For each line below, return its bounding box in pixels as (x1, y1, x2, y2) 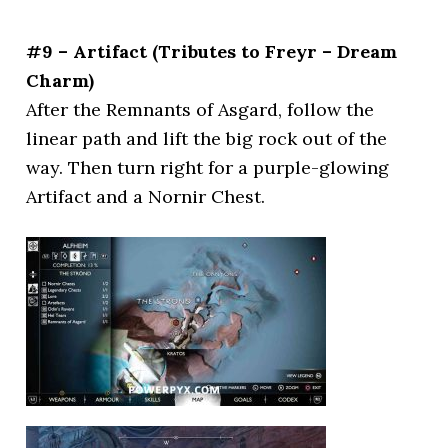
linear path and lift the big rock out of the (26, 126, 388, 150)
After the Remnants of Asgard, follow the (26, 97, 375, 121)
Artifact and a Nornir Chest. (26, 184, 266, 208)
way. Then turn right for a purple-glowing (26, 155, 390, 179)
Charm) (26, 68, 95, 92)
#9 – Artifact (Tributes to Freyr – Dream (26, 39, 398, 63)
